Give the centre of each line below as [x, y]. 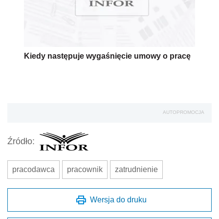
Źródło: [21, 142]
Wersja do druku [118, 199]
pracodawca [33, 169]
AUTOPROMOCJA [184, 112]
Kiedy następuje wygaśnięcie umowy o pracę [107, 56]
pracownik [85, 169]
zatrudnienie [136, 169]
